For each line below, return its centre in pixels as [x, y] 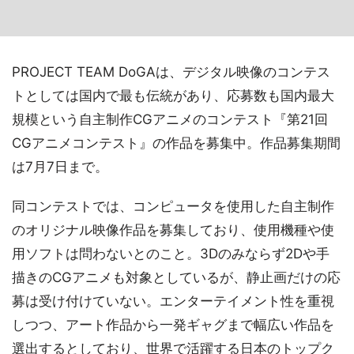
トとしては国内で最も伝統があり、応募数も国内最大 [173, 96]
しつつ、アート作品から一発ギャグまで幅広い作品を [173, 325]
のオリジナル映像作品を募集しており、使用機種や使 [173, 230]
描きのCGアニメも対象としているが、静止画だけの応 [176, 277]
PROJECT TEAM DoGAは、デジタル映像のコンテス [171, 72]
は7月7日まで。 [60, 167]
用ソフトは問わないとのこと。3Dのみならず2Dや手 [171, 254]
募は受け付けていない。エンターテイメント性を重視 [173, 301]
